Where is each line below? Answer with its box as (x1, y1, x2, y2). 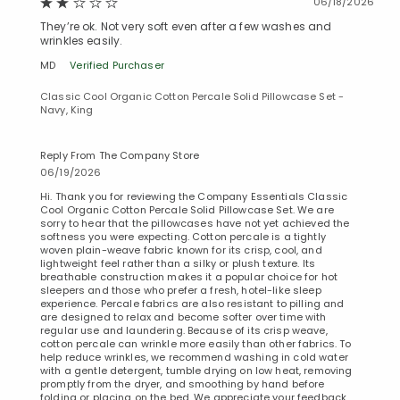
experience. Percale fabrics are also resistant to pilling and (40, 296, 345, 312)
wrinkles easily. (40, 33, 123, 49)
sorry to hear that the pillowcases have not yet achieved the (40, 216, 350, 231)
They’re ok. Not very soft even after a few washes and (40, 19, 332, 35)
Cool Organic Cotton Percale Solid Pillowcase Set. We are (40, 203, 334, 218)
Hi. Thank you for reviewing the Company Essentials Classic (40, 189, 348, 204)
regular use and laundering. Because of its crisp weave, (40, 323, 328, 338)
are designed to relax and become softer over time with (40, 310, 327, 325)
